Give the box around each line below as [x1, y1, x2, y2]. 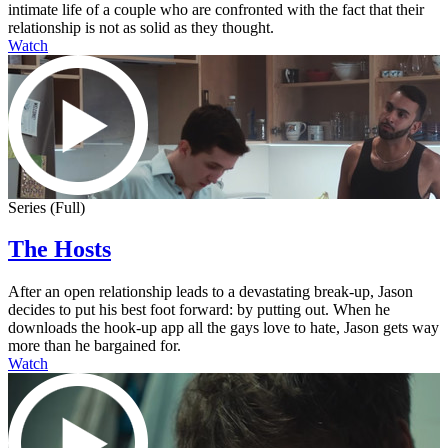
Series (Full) [8, 198, 85, 216]
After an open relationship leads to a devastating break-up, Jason [8, 283, 413, 301]
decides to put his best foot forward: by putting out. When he [8, 301, 390, 319]
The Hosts [8, 236, 111, 263]
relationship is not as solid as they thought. [8, 18, 274, 36]
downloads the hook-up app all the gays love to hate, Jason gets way [8, 319, 439, 337]
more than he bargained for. [8, 337, 181, 355]
